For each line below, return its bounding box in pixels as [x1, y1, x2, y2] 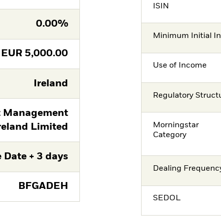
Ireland [33, 78, 68, 88]
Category [153, 131, 187, 139]
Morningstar [153, 121, 199, 129]
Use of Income [153, 62, 207, 70]
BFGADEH [18, 182, 68, 191]
